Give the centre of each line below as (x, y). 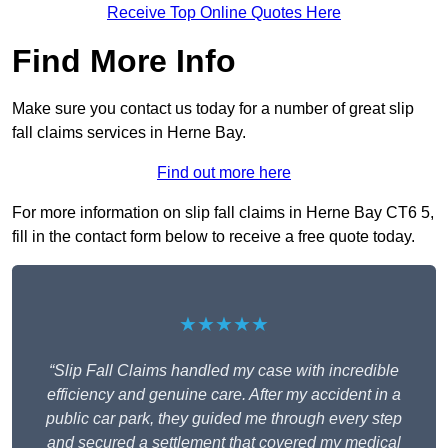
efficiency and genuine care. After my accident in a (224, 395)
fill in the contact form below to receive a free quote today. (213, 237)
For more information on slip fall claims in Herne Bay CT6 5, (223, 213)
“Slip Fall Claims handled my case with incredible (224, 371)
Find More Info (124, 61)
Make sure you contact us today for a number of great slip (213, 109)
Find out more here (224, 173)
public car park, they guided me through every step (224, 419)
